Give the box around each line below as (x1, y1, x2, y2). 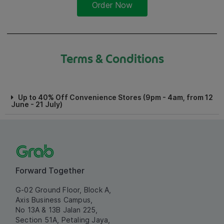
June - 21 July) (11, 100, 62, 109)
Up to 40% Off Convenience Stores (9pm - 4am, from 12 (18, 93, 213, 102)
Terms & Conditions (60, 50, 164, 68)
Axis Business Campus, (15, 195, 93, 204)
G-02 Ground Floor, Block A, (15, 185, 111, 194)
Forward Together (15, 165, 84, 176)
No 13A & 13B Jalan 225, (15, 205, 98, 214)
